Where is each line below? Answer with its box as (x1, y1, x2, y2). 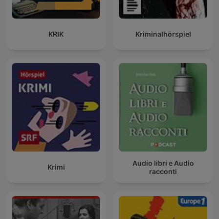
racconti (149, 167, 177, 175)
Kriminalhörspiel (135, 30, 191, 39)
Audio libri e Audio (132, 158, 194, 167)
